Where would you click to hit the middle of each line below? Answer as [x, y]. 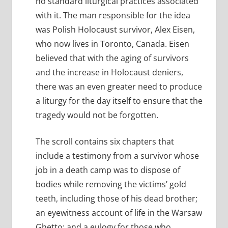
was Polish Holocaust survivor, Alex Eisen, [115, 30]
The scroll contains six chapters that [105, 142]
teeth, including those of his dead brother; [116, 199]
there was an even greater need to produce [119, 87]
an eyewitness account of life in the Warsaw [119, 213]
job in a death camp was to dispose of [108, 170]
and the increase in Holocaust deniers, [109, 73]
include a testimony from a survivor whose [117, 156]
